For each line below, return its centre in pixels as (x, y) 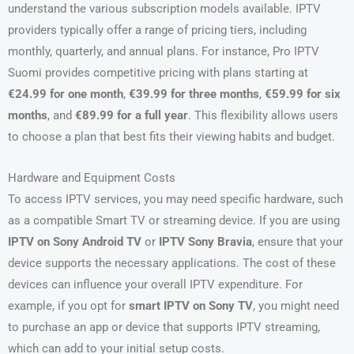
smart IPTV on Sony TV (191, 306)
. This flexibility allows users (263, 115)
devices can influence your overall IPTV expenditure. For (155, 285)
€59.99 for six (303, 94)
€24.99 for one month (66, 94)
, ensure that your (298, 242)
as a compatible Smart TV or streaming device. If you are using (174, 221)
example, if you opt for (68, 306)
